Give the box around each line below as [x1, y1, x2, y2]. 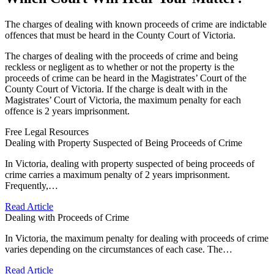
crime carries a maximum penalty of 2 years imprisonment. [5, 169, 230, 180]
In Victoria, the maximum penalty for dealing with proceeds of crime [5, 232, 268, 243]
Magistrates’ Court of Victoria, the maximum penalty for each [5, 94, 241, 105]
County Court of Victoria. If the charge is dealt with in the [5, 83, 228, 94]
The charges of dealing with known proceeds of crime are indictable [5, 18, 267, 29]
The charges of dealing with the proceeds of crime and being [5, 50, 238, 61]
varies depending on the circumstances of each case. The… [5, 243, 232, 254]
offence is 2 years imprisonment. [5, 105, 130, 116]
